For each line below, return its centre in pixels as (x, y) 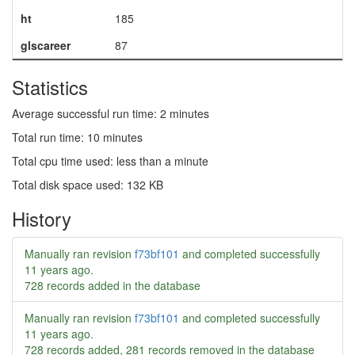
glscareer (45, 45)
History (42, 218)
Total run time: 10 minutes (77, 137)
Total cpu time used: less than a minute (110, 161)
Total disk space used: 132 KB (88, 185)
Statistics (50, 87)
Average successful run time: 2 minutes (111, 113)
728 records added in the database (113, 285)
